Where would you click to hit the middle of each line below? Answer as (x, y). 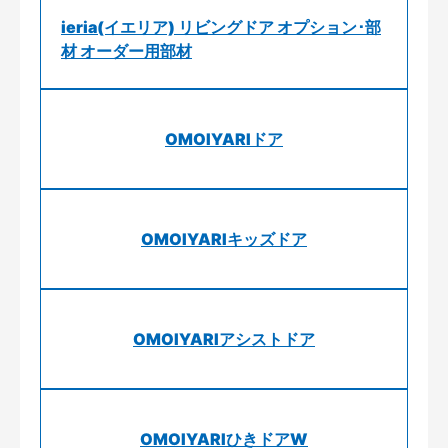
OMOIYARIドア (224, 138)
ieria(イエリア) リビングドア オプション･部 (221, 26)
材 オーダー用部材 (126, 50)
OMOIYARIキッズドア (224, 238)
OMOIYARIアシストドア (224, 338)
